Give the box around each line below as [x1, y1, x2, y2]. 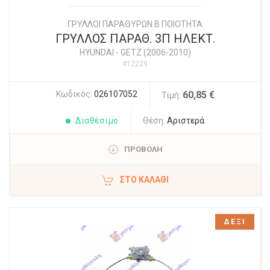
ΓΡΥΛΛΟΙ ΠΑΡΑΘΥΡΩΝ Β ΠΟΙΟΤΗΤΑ [67, 19, 202, 30]
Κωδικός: [55, 89, 94, 99]
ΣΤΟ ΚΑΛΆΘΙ [120, 175, 169, 185]
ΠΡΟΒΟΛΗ [124, 145, 163, 154]
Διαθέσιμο [75, 116, 119, 126]
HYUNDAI [79, 48, 114, 58]
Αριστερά [166, 116, 204, 126]
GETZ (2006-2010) [120, 48, 191, 58]
